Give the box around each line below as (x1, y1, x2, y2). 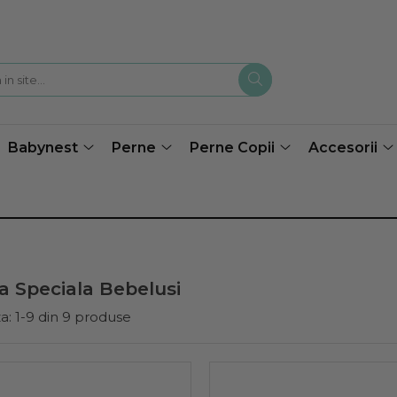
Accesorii (308, 139, 378, 156)
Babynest (8, 139, 78, 156)
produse (74, 308, 131, 325)
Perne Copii (190, 139, 275, 156)
